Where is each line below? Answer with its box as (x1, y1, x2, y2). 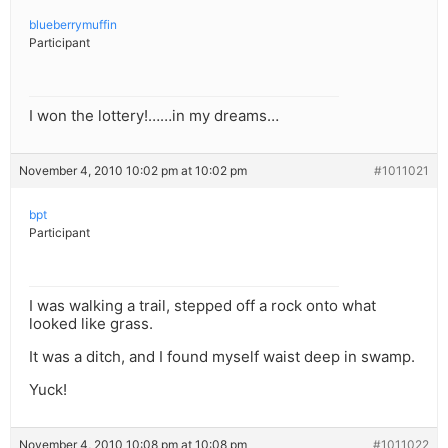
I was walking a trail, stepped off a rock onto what (29, 296, 376, 316)
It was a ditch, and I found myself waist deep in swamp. (29, 347, 415, 367)
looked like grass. (29, 314, 153, 334)
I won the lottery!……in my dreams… (29, 106, 279, 126)
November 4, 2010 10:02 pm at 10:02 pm (19, 163, 247, 179)
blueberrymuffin (29, 17, 117, 33)
